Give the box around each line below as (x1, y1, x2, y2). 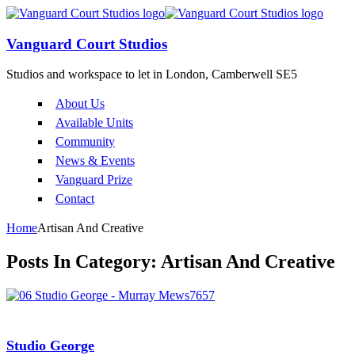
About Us (55, 97, 105, 111)
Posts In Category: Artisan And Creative (6, 251, 335, 273)
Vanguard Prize (55, 173, 132, 187)
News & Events (55, 154, 135, 168)
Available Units (55, 116, 133, 130)
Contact (55, 192, 94, 206)
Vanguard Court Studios (6, 35, 167, 52)
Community (55, 135, 115, 149)
